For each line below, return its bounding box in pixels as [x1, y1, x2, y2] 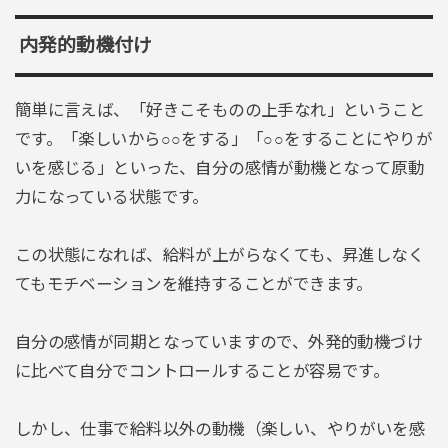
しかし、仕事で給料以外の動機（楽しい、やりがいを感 [14, 419, 426, 438]
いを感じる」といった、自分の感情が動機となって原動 [14, 159, 425, 178]
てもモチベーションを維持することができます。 [14, 275, 373, 294]
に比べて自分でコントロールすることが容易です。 [14, 361, 390, 380]
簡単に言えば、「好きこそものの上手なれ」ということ [14, 101, 426, 120]
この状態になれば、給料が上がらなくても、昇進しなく [14, 246, 425, 265]
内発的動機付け [18, 35, 152, 57]
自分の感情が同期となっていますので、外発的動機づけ [14, 332, 424, 351]
